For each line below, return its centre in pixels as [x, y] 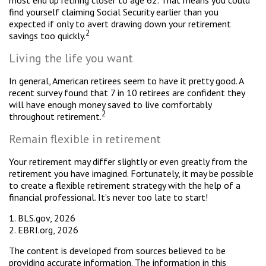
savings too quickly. [47, 36]
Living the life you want [71, 58]
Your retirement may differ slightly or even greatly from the [128, 161]
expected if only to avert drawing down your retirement [120, 24]
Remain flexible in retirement [85, 139]
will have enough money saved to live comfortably [110, 104]
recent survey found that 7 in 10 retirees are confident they [127, 93]
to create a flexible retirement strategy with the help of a [125, 185]
